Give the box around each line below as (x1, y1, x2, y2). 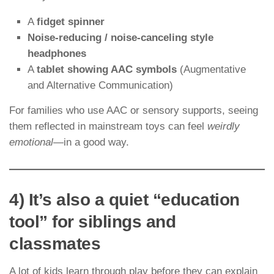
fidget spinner (37, 16, 105, 28)
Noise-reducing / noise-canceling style (28, 32, 213, 44)
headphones (28, 48, 86, 60)
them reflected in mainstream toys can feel (9, 120, 207, 133)
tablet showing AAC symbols (37, 64, 177, 76)
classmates (9, 234, 100, 254)
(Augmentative (177, 64, 246, 76)
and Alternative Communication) (28, 80, 173, 92)
